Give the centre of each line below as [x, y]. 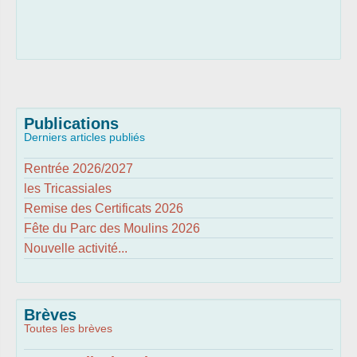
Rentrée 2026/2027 [78, 168]
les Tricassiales [68, 188]
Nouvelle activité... [76, 248]
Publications [71, 124]
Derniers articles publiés [84, 137]
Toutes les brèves [68, 329]
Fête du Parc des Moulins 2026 [112, 228]
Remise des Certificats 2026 [104, 208]
